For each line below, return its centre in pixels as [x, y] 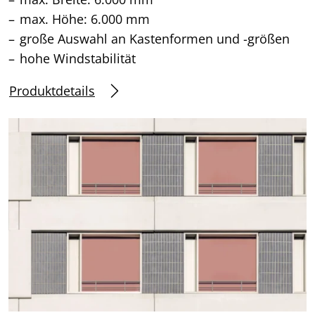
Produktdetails [52, 90]
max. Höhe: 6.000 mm [85, 19]
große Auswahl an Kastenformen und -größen [155, 39]
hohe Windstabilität [78, 59]
